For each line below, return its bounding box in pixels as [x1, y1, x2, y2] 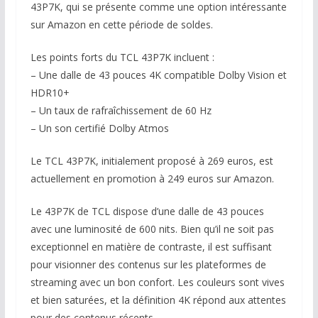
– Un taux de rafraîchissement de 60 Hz [30, 104, 212, 117]
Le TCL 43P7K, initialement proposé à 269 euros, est [30, 154, 273, 168]
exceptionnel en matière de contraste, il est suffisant [30, 240, 272, 253]
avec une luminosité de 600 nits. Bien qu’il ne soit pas [30, 222, 274, 236]
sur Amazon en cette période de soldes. [30, 18, 213, 31]
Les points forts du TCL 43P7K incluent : [30, 50, 214, 64]
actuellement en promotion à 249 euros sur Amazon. [30, 172, 274, 185]
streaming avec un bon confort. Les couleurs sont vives [30, 275, 285, 289]
